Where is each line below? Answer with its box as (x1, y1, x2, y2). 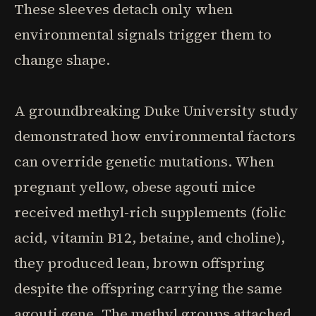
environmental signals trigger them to (14, 25, 272, 44)
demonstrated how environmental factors (14, 126, 296, 146)
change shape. (14, 50, 110, 70)
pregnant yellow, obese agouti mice (14, 177, 255, 197)
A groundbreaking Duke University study (14, 101, 298, 121)
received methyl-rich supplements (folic (14, 202, 286, 222)
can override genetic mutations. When (14, 152, 274, 171)
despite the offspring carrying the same (14, 279, 282, 298)
